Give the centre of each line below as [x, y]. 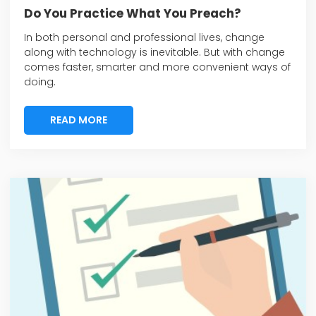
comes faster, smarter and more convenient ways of [157, 67]
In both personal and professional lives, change [144, 37]
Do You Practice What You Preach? [133, 14]
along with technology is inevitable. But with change [154, 52]
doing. [41, 81]
